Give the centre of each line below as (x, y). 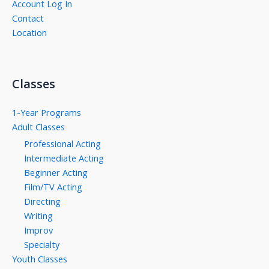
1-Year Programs (47, 113)
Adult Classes (38, 127)
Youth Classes (40, 259)
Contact (28, 18)
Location (29, 33)
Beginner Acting (56, 173)
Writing (38, 216)
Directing (42, 201)
